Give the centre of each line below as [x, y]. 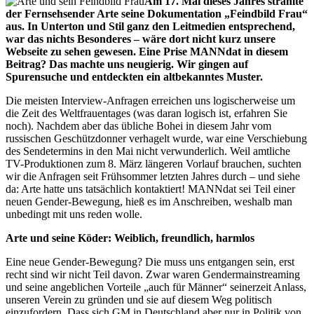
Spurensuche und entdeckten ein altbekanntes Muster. [134, 76]
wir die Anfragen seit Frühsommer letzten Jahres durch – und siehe [153, 176]
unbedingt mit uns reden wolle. [74, 214]
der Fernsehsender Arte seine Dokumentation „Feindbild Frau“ [157, 13]
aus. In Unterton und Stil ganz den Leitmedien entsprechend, [150, 26]
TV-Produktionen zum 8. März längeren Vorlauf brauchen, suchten [153, 163]
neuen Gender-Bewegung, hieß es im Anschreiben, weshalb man [149, 201]
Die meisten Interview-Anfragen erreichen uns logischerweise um [150, 100]
